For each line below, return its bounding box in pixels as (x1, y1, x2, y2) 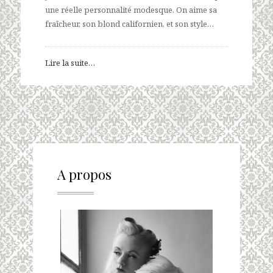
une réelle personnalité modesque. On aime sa (45, 4, 217, 16)
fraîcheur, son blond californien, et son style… (45, 18, 214, 30)
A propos (57, 165, 112, 184)
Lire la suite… (45, 57, 95, 69)
